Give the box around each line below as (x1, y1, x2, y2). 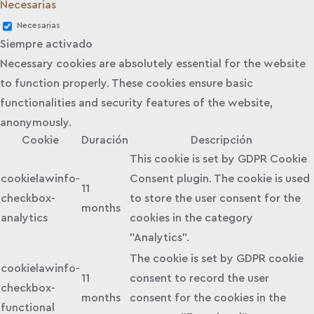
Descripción (191, 134, 252, 146)
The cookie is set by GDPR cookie (130, 252, 303, 264)
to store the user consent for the (130, 192, 301, 204)
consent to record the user (130, 272, 269, 284)
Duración (81, 134, 128, 146)
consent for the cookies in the (130, 292, 286, 303)
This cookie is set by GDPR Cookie (130, 153, 307, 165)
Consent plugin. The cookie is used (130, 172, 310, 184)
